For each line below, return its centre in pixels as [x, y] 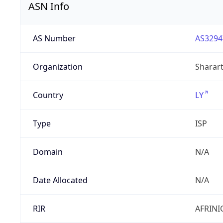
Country [48, 95]
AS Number [54, 39]
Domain [48, 152]
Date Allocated [60, 180]
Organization [57, 67]
